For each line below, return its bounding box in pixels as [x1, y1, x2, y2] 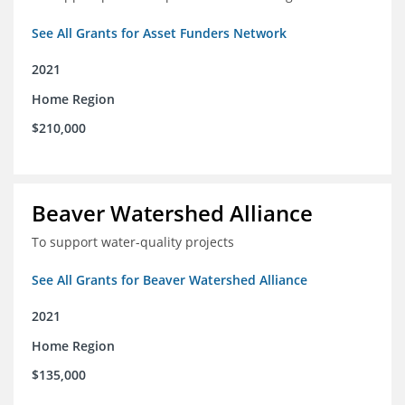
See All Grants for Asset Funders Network [32, 24, 287, 42]
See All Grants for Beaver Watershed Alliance [32, 271, 307, 289]
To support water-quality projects [32, 233, 234, 251]
